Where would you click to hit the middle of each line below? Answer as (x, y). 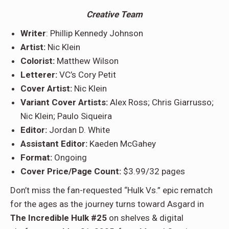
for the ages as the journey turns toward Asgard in (107, 204)
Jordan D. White (79, 130)
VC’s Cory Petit (87, 75)
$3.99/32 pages (153, 171)
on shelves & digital (145, 218)
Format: (36, 158)
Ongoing (70, 158)
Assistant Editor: (54, 144)
